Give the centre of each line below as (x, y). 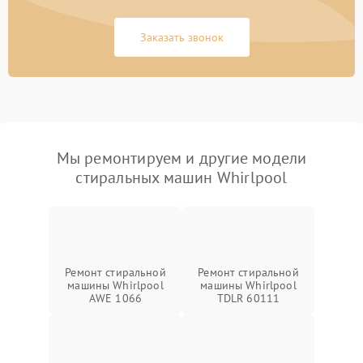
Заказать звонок (181, 37)
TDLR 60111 (248, 298)
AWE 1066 (115, 298)
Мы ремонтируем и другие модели (181, 158)
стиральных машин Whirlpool (181, 177)
